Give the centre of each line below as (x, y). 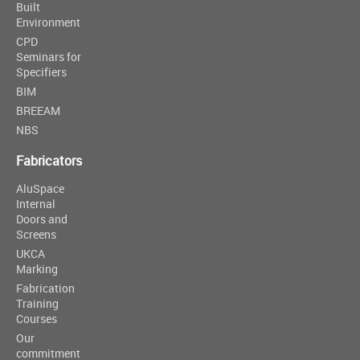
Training (37, 303)
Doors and (42, 219)
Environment (48, 22)
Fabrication (45, 288)
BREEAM (38, 110)
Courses (37, 319)
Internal (36, 204)
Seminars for (49, 57)
